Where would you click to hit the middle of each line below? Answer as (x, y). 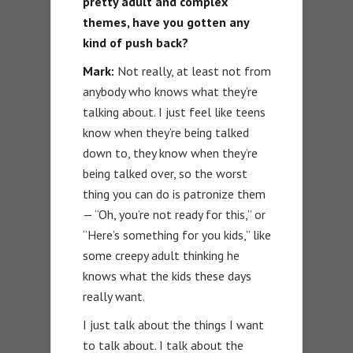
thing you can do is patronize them (174, 194)
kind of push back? (136, 43)
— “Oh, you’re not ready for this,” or (174, 215)
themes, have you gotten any (166, 22)
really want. (114, 297)
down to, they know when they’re (170, 153)
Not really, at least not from (193, 71)
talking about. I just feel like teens (174, 112)
